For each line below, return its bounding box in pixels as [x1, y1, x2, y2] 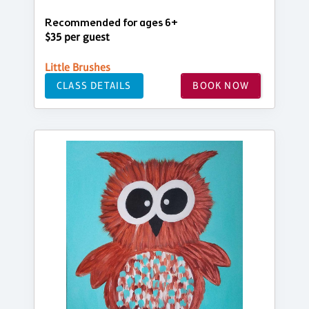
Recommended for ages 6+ [45, 15, 178, 30]
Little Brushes [45, 60, 110, 74]
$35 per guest [45, 30, 110, 43]
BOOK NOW [192, 79, 249, 92]
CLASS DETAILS [57, 79, 132, 92]
